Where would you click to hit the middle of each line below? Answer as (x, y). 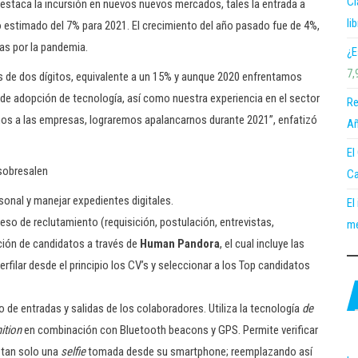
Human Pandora (180, 244)
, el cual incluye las (262, 244)
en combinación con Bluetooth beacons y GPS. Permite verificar (170, 330)
